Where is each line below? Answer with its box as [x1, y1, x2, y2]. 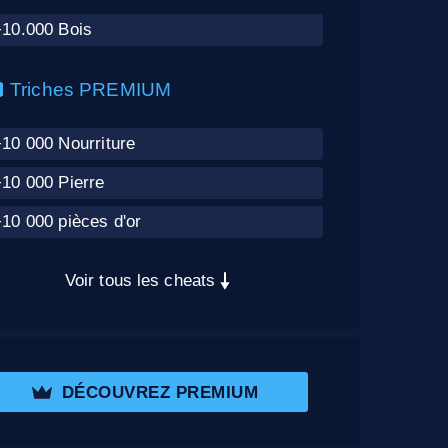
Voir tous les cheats [64, 271, 216, 291]
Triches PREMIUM [10, 79, 172, 101]
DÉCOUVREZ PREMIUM [61, 381, 259, 402]
